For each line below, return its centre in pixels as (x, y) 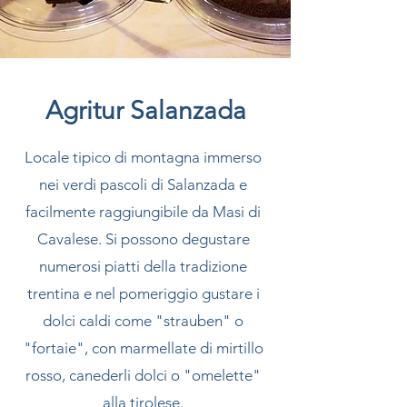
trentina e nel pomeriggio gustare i (143, 293)
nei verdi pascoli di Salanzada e (143, 184)
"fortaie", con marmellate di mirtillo (143, 348)
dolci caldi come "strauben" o (143, 321)
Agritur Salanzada (145, 110)
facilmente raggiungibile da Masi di (143, 212)
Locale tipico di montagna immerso (143, 157)
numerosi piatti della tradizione (143, 266)
